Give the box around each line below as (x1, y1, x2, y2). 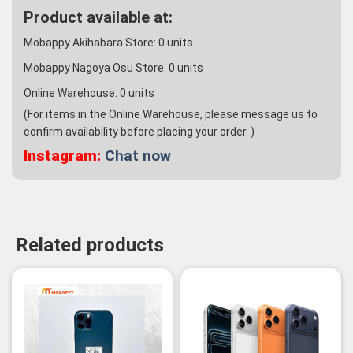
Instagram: (24, 147, 101, 165)
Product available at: (24, 8, 173, 28)
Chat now (105, 147, 171, 165)
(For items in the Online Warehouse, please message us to (24, 108, 318, 121)
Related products (16, 234, 164, 257)
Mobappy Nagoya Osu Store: (24, 61, 169, 75)
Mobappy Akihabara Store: (24, 36, 158, 50)
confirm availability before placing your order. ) (24, 125, 255, 139)
